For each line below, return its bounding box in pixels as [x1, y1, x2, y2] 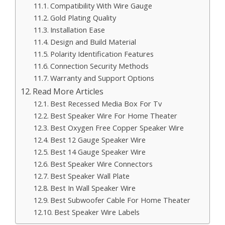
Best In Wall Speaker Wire [50, 182, 136, 193]
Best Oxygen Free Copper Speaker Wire [50, 122, 184, 133]
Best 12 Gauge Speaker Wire [50, 134, 146, 145]
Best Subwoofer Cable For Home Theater [50, 194, 190, 205]
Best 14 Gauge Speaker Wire [50, 146, 146, 157]
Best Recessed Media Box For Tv [50, 98, 162, 108]
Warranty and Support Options [50, 72, 154, 83]
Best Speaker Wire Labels [54, 206, 140, 217]
